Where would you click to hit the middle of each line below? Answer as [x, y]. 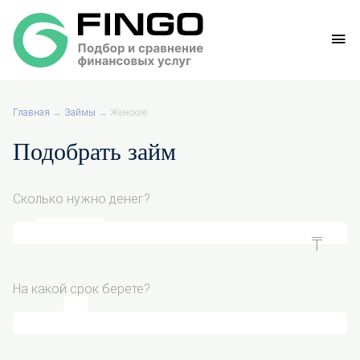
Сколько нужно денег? [82, 199]
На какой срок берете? [82, 289]
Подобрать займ [94, 151]
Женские [129, 112]
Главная [31, 112]
